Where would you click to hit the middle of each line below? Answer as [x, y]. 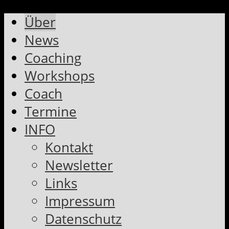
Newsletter [79, 165]
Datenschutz [83, 219]
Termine [51, 111]
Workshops [60, 76]
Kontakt [69, 147]
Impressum [80, 201]
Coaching [53, 58]
